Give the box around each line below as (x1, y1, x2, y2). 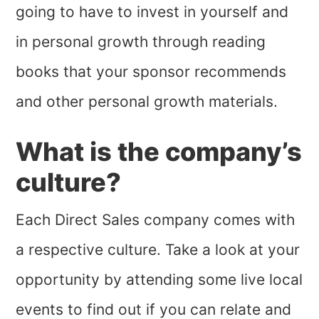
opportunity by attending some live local (16, 271, 303, 289)
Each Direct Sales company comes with (16, 211, 296, 229)
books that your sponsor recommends (16, 63, 287, 81)
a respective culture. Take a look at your (16, 241, 300, 259)
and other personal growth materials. (16, 93, 278, 111)
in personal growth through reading (16, 33, 266, 51)
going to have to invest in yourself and (16, 3, 289, 21)
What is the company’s (16, 136, 303, 168)
